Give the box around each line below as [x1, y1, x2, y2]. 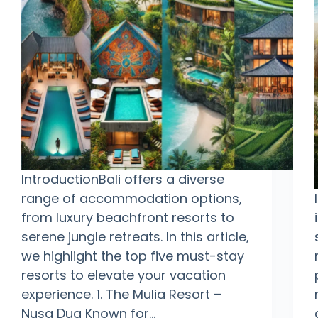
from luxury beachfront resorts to [21, 209, 234, 227]
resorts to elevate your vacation [21, 266, 226, 285]
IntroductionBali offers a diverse [21, 170, 224, 189]
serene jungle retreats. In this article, [21, 228, 249, 246]
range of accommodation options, [21, 190, 242, 208]
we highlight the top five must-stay [21, 247, 244, 265]
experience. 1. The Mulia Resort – [21, 285, 221, 304]
